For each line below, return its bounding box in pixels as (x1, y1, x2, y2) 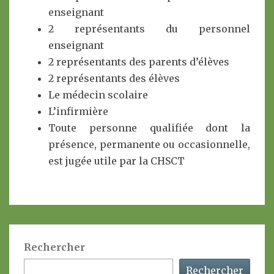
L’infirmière (48, 105, 108, 117)
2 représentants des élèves (48, 72, 180, 84)
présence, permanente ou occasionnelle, (48, 138, 250, 150)
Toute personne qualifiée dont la (48, 122, 250, 134)
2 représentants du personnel (48, 23, 250, 35)
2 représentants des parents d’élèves (48, 56, 229, 68)
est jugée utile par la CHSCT (48, 155, 185, 167)
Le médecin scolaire (48, 89, 148, 101)
